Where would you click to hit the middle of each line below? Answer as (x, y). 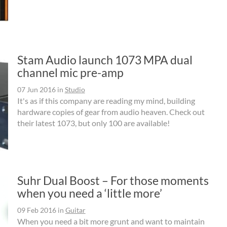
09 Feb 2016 (36, 210)
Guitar (75, 210)
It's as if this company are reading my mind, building (106, 101)
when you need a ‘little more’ (89, 193)
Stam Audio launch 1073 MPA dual (105, 60)
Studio (75, 90)
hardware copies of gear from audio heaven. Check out (111, 112)
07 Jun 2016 (36, 90)
